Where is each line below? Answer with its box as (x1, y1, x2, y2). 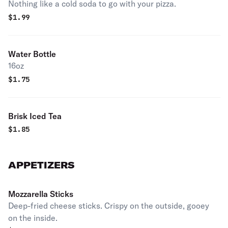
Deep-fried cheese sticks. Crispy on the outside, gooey (8, 201, 209, 211)
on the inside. (8, 213, 58, 223)
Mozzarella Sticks (8, 189, 73, 199)
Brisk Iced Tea (8, 111, 62, 121)
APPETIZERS (8, 159, 74, 171)
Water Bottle (8, 49, 56, 59)
